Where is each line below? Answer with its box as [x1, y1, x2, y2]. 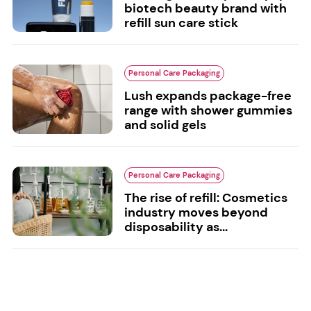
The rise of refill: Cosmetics [124, 190, 287, 207]
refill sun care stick [124, 15, 238, 32]
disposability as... [124, 219, 228, 236]
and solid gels [124, 117, 206, 134]
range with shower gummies [124, 102, 292, 119]
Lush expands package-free [124, 87, 292, 105]
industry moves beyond [124, 204, 268, 221]
